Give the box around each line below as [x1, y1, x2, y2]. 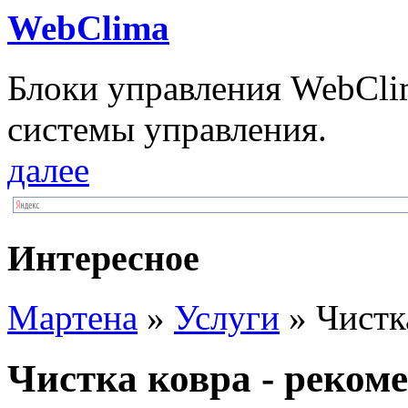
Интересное [7, 238, 199, 279]
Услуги [174, 297, 280, 337]
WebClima [7, 8, 169, 48]
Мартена [7, 297, 138, 337]
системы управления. [7, 109, 327, 149]
